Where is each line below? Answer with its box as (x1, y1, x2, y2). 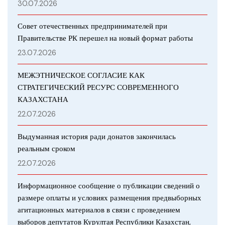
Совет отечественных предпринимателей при (18, 21, 167, 32)
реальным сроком (18, 144, 75, 154)
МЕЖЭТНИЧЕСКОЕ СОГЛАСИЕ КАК (18, 70, 145, 81)
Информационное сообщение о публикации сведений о (18, 181, 200, 191)
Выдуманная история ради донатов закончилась (18, 132, 176, 142)
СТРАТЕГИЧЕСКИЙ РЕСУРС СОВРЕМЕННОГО (18, 82, 179, 93)
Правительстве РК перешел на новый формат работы (18, 33, 193, 44)
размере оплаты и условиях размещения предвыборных (18, 193, 201, 203)
